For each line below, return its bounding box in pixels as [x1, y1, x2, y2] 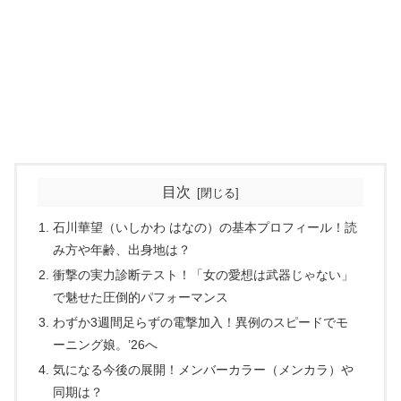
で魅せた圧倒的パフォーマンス [53, 290, 229, 305]
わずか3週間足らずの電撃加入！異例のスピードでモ [53, 315, 349, 330]
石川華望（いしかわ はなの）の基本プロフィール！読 [53, 220, 358, 235]
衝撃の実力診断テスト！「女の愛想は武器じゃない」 [53, 268, 354, 283]
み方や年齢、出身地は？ [53, 243, 192, 258]
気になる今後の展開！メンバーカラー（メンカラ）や [53, 362, 354, 377]
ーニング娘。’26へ [53, 337, 158, 353]
